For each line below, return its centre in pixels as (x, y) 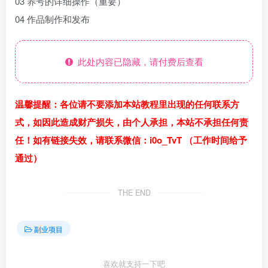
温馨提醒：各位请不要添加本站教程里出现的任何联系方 (127, 104)
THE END (134, 193)
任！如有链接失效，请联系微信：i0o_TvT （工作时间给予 (131, 140)
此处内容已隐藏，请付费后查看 (138, 62)
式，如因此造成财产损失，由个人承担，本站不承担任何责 (132, 122)
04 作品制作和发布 (52, 19)
